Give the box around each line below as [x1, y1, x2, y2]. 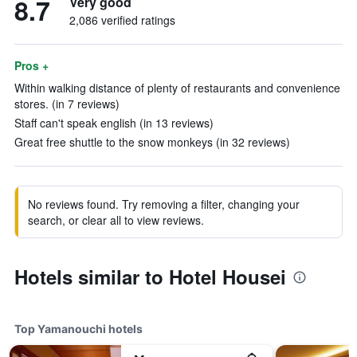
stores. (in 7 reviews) [14, 96, 120, 112]
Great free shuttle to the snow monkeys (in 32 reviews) [14, 134, 290, 150]
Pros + [14, 57, 49, 73]
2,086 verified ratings [69, 12, 175, 28]
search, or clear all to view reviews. [28, 212, 204, 228]
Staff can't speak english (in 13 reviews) [14, 115, 214, 131]
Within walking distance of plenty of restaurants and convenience [14, 80, 340, 96]
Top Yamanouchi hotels [14, 322, 143, 335]
